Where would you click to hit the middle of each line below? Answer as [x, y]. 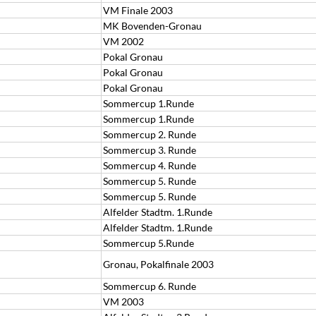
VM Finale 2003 [138, 10]
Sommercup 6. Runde [150, 286]
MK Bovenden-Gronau [152, 26]
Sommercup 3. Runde [150, 150]
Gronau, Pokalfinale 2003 [158, 264]
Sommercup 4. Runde [150, 165]
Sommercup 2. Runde [150, 134]
